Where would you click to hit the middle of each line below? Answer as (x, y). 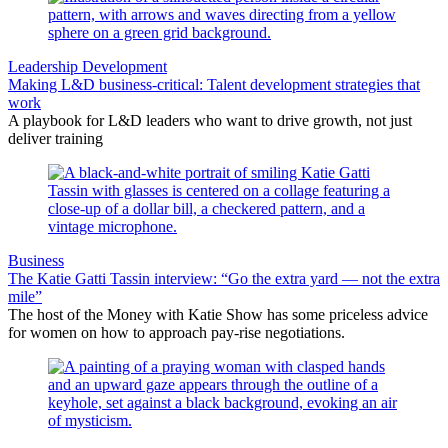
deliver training (55, 139)
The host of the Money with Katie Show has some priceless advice (218, 315)
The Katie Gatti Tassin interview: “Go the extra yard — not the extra (224, 279)
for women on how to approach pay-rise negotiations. (176, 333)
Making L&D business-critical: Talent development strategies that (214, 85)
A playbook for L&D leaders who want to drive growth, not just (210, 121)
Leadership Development (87, 67)
